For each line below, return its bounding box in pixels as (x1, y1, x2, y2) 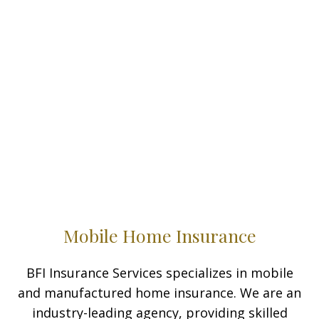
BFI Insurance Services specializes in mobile (26, 264, 293, 282)
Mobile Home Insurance (63, 224, 256, 248)
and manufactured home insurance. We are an (18, 284, 301, 302)
